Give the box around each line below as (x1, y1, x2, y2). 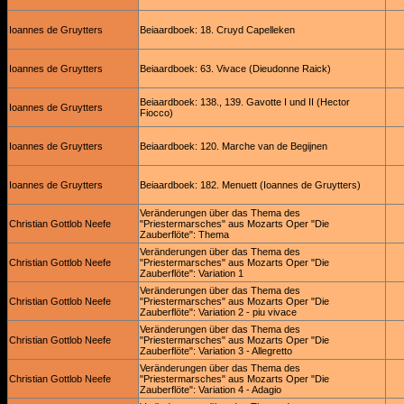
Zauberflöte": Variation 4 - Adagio (140, 384, 281, 395)
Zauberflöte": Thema (140, 229, 229, 240)
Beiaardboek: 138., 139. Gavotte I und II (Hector (140, 96, 350, 107)
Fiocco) (140, 107, 173, 118)
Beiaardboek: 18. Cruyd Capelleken (140, 24, 295, 35)
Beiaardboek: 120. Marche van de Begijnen (140, 141, 327, 151)
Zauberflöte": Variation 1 (140, 268, 243, 279)
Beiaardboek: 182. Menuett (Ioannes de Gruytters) (140, 179, 361, 190)
